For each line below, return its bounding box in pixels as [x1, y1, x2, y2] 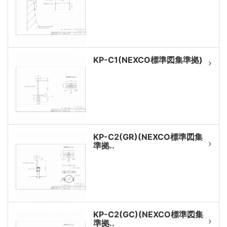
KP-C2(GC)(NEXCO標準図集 [93, 209, 203, 219]
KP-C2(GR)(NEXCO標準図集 [93, 132, 203, 142]
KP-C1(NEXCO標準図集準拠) [93, 54, 203, 65]
